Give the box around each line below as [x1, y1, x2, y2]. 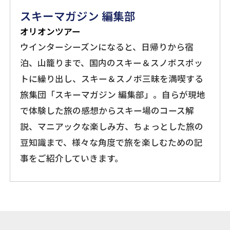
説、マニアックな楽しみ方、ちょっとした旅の [20, 120, 204, 132]
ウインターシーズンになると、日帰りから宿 [20, 40, 194, 53]
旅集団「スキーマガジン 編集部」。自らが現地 [20, 88, 206, 101]
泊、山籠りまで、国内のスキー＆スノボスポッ [20, 56, 203, 69]
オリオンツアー [20, 25, 81, 37]
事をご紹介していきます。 [20, 151, 124, 164]
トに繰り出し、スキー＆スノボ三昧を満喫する [20, 72, 204, 85]
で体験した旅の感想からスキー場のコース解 [20, 104, 195, 117]
